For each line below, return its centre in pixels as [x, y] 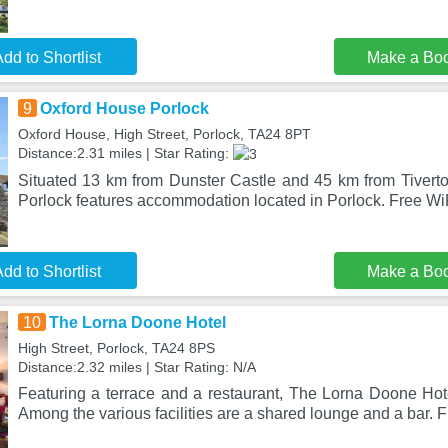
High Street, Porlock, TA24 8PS [116, 348]
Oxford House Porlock [124, 108]
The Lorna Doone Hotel [137, 322]
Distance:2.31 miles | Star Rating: [125, 153]
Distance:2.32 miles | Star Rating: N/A [136, 367]
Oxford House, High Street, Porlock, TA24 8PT [164, 134]
